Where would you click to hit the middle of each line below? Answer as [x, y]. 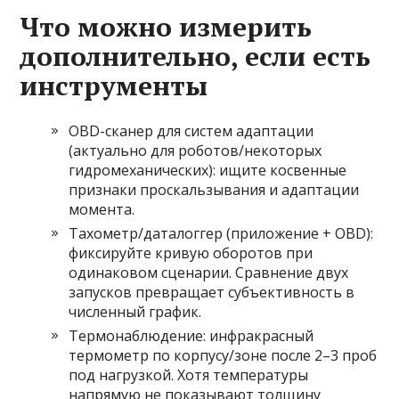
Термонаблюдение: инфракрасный [191, 336]
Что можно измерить [166, 27]
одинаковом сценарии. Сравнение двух [209, 273]
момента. [102, 210]
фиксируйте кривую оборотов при [191, 253]
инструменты [114, 86]
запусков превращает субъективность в [212, 293]
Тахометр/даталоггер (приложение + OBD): [221, 234]
